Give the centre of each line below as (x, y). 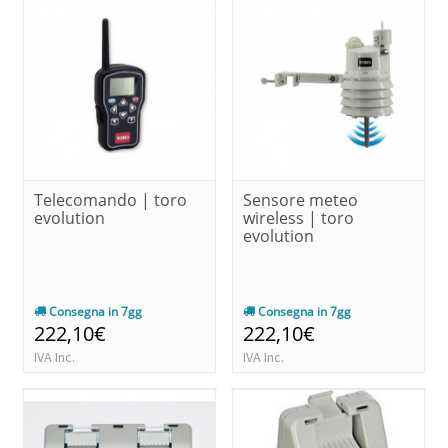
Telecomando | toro (110, 199)
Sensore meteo (300, 199)
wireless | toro (298, 217)
